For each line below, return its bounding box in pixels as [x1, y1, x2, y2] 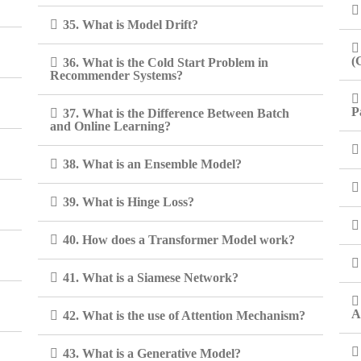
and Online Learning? [50, 119, 172, 133]
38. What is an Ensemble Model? [63, 157, 243, 171]
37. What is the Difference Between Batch [63, 106, 290, 120]
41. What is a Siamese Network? [63, 271, 239, 284]
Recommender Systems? [50, 68, 184, 82]
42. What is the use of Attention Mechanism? [63, 309, 306, 322]
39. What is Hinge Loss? [63, 195, 195, 209]
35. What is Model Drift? [63, 18, 199, 31]
